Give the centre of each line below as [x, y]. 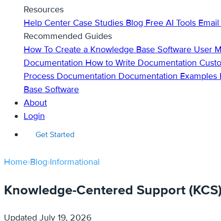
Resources [44, 10]
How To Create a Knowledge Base [91, 50]
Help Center [48, 23]
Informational [75, 162]
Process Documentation [71, 76]
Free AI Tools [172, 23]
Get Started [55, 135]
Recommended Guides [68, 36]
